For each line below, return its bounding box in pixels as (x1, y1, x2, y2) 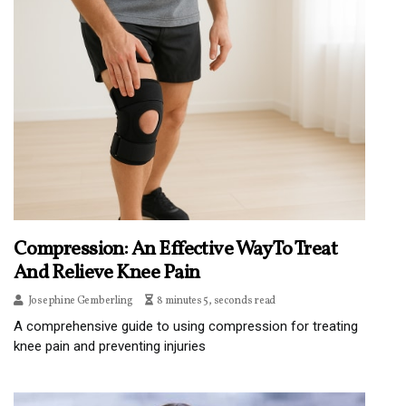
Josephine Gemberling (27, 293, 133, 308)
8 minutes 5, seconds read (157, 293, 275, 308)
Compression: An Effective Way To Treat (14, 235, 338, 264)
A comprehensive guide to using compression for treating (14, 317, 358, 334)
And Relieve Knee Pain (14, 258, 200, 287)
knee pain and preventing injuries (14, 337, 206, 354)
